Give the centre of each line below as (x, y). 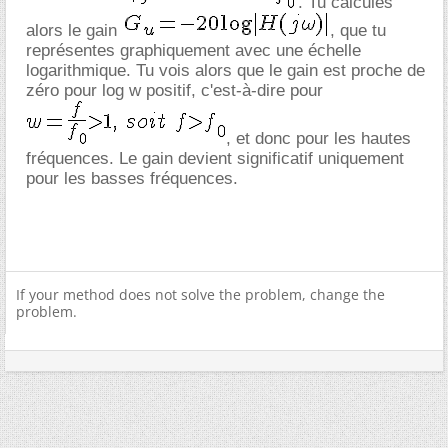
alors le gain (74, 30)
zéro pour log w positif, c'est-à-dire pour (174, 90)
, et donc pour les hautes (318, 138)
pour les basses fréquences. (132, 178)
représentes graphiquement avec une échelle (193, 50)
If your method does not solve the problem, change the (200, 294)
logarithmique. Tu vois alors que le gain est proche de (225, 70)
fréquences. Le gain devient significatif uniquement (215, 158)
